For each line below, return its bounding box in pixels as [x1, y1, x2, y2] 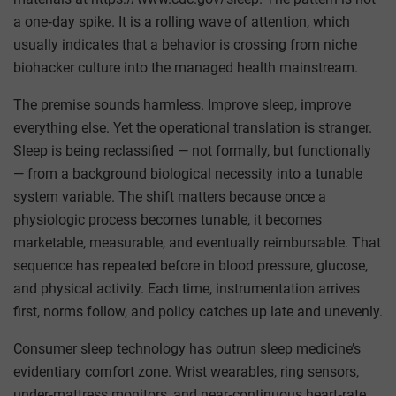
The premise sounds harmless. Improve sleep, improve [13, 95, 351, 113]
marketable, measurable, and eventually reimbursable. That [13, 233, 381, 251]
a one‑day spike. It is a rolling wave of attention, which [13, 12, 350, 30]
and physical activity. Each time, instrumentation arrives [13, 279, 360, 297]
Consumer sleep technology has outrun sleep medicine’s [13, 339, 361, 357]
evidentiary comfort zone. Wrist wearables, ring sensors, [13, 362, 359, 380]
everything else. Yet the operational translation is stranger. [13, 118, 372, 136]
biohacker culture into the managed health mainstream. [13, 58, 358, 76]
